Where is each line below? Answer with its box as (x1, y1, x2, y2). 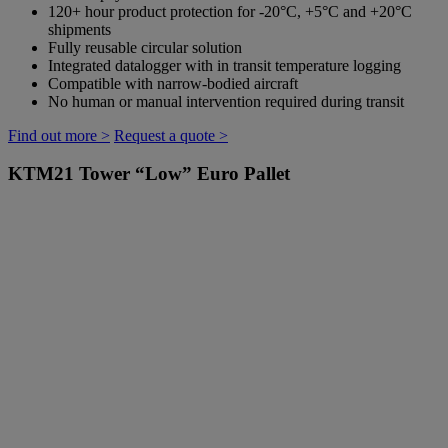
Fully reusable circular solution (48, 38, 242, 56)
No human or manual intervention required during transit (48, 92, 404, 110)
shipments (48, 20, 111, 38)
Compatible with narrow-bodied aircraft (48, 74, 298, 92)
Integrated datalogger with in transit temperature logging (48, 56, 401, 74)
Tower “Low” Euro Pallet (74, 163, 290, 185)
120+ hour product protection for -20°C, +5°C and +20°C (48, 2, 412, 20)
